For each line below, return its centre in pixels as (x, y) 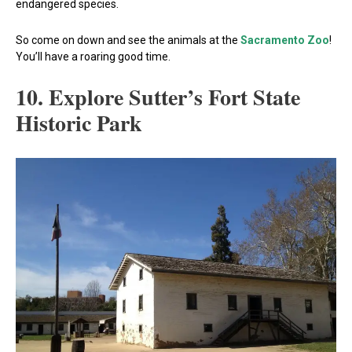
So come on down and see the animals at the (128, 40)
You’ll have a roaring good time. (93, 56)
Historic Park (79, 123)
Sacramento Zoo (285, 40)
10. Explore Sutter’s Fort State (158, 97)
